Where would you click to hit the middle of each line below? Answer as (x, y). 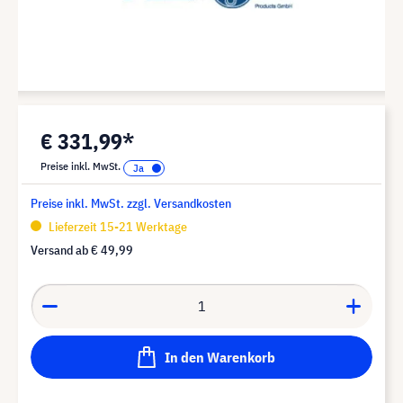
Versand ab (61, 250)
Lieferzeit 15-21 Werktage (116, 226)
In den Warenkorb (219, 357)
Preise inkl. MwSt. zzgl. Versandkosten (131, 203)
